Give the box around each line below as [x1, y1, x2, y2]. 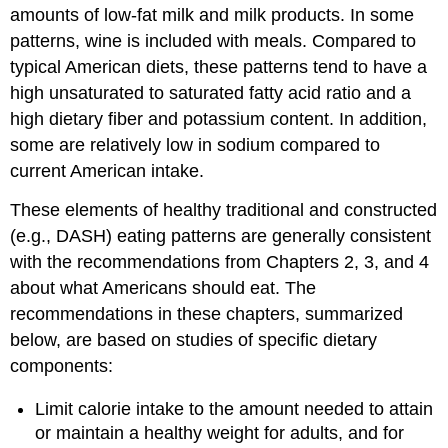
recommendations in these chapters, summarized [10, 304, 404, 325]
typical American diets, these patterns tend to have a [10, 57, 428, 78]
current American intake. [10, 161, 205, 182]
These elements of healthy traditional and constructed [10, 200, 438, 221]
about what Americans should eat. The [10, 278, 317, 299]
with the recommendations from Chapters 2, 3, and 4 [10, 252, 430, 273]
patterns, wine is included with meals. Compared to [10, 31, 417, 52]
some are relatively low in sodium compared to [10, 135, 381, 156]
